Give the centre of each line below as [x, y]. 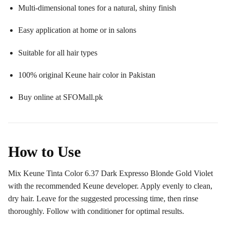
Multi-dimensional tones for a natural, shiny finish [97, 8]
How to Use [44, 152]
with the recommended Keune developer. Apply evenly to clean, [110, 186]
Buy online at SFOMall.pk [61, 97]
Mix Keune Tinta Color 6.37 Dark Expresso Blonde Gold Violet [110, 174]
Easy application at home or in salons [77, 30]
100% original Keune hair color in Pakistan [87, 75]
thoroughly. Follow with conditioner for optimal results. [96, 211]
